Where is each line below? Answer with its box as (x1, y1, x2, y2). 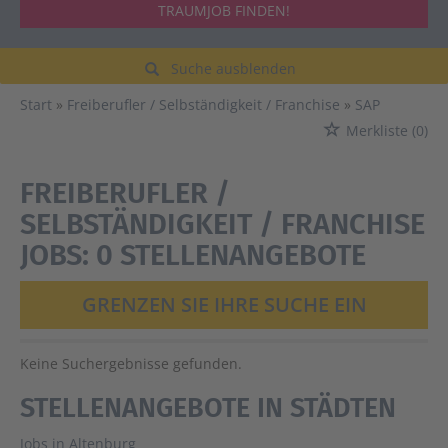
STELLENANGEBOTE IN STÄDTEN (20, 392, 396, 425)
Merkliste (346, 121, 408, 141)
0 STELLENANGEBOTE (96, 238, 366, 274)
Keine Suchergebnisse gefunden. (20, 354, 242, 374)
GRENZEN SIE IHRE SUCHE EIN (81, 291, 367, 319)
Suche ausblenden (170, 59, 296, 79)
